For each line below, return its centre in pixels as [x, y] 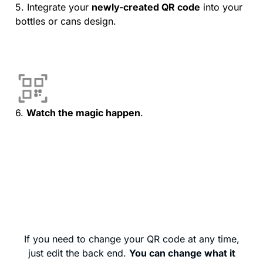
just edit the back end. [78, 253]
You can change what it [182, 253]
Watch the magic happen [83, 113]
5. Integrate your [53, 7]
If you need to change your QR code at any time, [131, 239]
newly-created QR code [146, 7]
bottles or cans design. [66, 21]
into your [221, 7]
